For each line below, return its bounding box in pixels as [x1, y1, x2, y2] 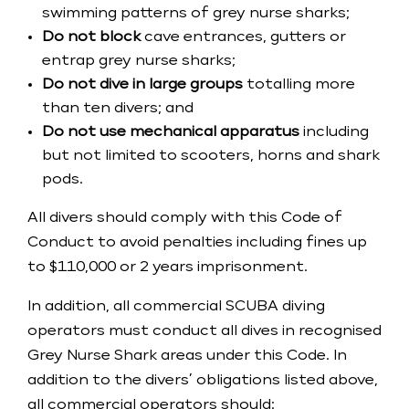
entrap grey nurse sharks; [42, 54, 236, 68]
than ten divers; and [42, 101, 194, 116]
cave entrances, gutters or [141, 30, 346, 45]
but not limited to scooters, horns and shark [42, 149, 380, 163]
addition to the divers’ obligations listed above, [27, 373, 378, 388]
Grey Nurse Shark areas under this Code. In [27, 349, 347, 363]
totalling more [243, 78, 355, 92]
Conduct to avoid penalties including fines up [27, 236, 367, 250]
